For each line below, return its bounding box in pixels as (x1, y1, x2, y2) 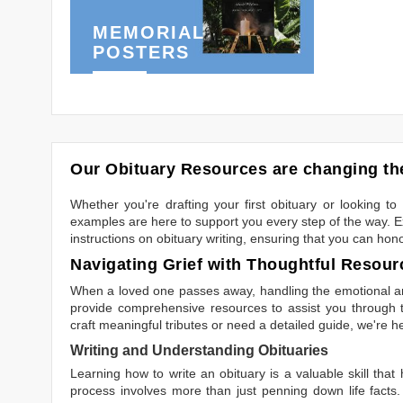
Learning (70, 365, 126, 381)
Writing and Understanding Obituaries (70, 342, 328, 358)
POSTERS (93, 42, 190, 63)
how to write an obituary (125, 365, 266, 381)
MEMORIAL (93, 22, 205, 43)
